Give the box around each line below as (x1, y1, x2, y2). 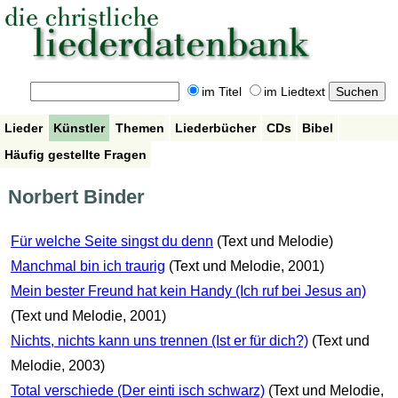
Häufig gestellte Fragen (4, 147, 147, 162)
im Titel (201, 84, 242, 99)
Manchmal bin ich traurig (10, 259, 165, 275)
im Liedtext (263, 84, 325, 99)
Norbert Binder (7, 186, 145, 209)
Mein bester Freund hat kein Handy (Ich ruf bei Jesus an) (10, 283, 366, 299)
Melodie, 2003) (10, 358, 105, 374)
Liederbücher (175, 120, 256, 135)
